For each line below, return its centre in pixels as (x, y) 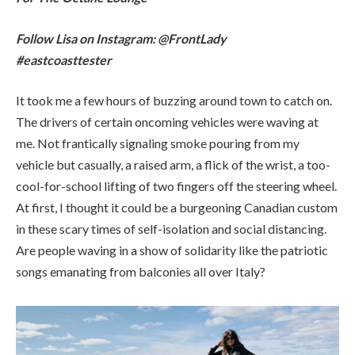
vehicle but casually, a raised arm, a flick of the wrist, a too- (173, 41)
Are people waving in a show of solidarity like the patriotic (172, 127)
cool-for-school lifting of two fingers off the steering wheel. (177, 63)
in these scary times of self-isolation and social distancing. (171, 105)
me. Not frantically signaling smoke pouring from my (158, 20)
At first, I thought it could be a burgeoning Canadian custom (177, 84)
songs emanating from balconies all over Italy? (141, 148)
